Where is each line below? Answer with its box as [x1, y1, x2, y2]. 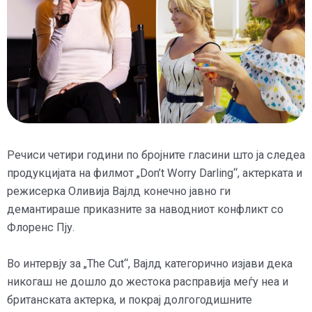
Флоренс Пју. [7, 220, 75, 234]
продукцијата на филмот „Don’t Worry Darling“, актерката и [7, 166, 302, 180]
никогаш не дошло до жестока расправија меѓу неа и [7, 275, 288, 289]
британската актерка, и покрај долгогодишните [7, 293, 252, 307]
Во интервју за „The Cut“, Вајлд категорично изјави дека [7, 257, 292, 271]
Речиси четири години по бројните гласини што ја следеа [7, 148, 305, 162]
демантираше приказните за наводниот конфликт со [7, 202, 283, 216]
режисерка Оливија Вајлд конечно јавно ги [7, 184, 231, 198]
